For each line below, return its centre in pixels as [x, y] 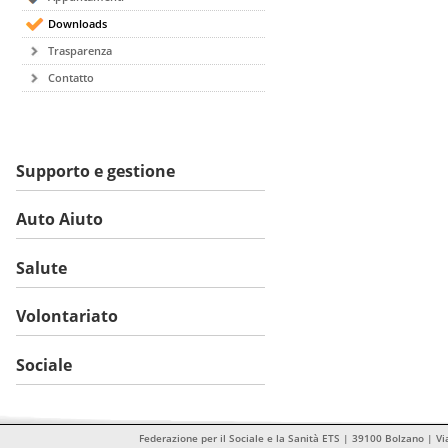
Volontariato [67, 316]
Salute [41, 267]
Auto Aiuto [59, 219]
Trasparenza [80, 50]
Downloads [78, 23]
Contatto [71, 77]
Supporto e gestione [95, 170]
